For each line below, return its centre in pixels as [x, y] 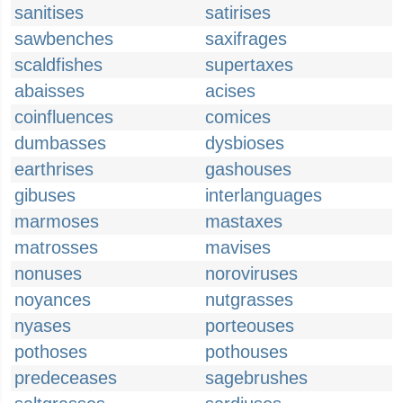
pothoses [51, 352]
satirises [238, 13]
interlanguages [264, 195]
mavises [238, 247]
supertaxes [249, 65]
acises [230, 91]
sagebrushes [256, 378]
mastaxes [244, 221]
